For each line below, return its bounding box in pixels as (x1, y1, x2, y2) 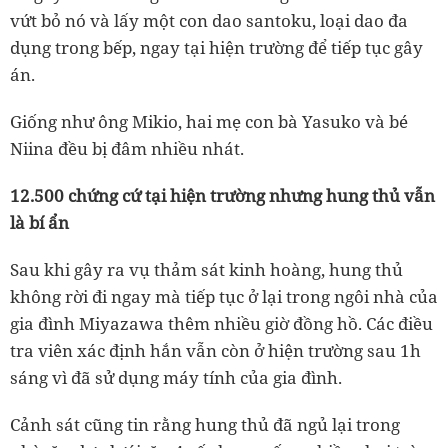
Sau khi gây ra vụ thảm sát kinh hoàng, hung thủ (10, 257, 403, 281)
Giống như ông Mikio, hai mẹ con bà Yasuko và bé (10, 109, 408, 133)
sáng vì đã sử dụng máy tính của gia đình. (10, 365, 342, 389)
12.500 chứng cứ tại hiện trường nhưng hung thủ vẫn (10, 183, 435, 207)
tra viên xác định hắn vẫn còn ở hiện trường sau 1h (10, 338, 421, 362)
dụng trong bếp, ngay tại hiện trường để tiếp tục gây (10, 35, 423, 59)
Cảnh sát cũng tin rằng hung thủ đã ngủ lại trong (10, 412, 400, 436)
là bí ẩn (10, 210, 69, 234)
